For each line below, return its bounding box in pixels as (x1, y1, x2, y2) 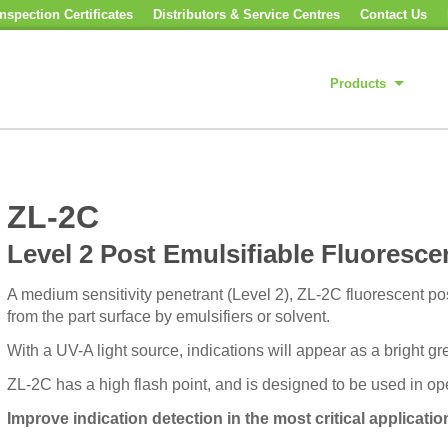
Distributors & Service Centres (153, 7, 340, 22)
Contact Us (360, 7, 427, 22)
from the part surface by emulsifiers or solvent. (6, 308, 330, 325)
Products (330, 76, 386, 91)
